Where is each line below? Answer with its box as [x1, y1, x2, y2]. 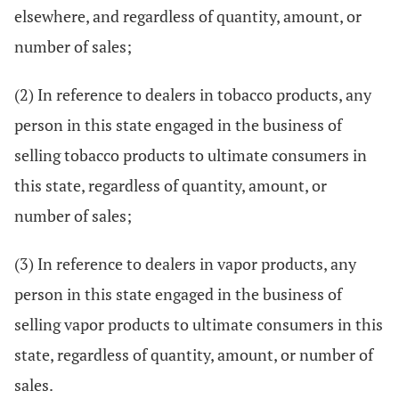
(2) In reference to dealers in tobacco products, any [14, 84, 371, 105]
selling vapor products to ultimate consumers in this [14, 313, 383, 335]
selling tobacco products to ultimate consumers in [14, 144, 367, 166]
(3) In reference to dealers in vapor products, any [14, 253, 356, 274]
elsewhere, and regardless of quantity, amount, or [14, 5, 362, 27]
